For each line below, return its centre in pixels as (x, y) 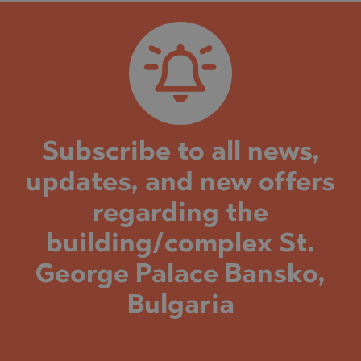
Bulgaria (180, 306)
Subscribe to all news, (180, 153)
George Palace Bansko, (180, 275)
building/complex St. (180, 245)
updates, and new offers (180, 183)
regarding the (180, 214)
